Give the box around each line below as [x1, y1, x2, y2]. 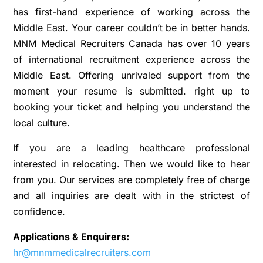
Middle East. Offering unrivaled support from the [13, 69, 250, 81]
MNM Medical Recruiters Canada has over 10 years [13, 38, 250, 49]
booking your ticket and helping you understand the [13, 101, 250, 113]
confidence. [13, 205, 66, 217]
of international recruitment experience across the [13, 53, 250, 65]
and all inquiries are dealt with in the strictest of [13, 190, 250, 201]
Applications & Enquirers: [13, 231, 130, 242]
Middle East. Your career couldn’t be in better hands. [13, 22, 250, 33]
